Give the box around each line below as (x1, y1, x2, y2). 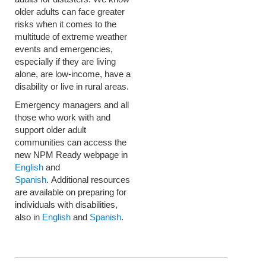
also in (15, 211, 42, 222)
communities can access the (15, 137, 126, 147)
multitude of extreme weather (15, 31, 127, 42)
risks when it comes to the (15, 18, 116, 29)
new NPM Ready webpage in (15, 149, 128, 160)
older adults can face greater (15, 6, 125, 17)
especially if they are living (15, 56, 116, 66)
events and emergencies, (15, 43, 113, 54)
